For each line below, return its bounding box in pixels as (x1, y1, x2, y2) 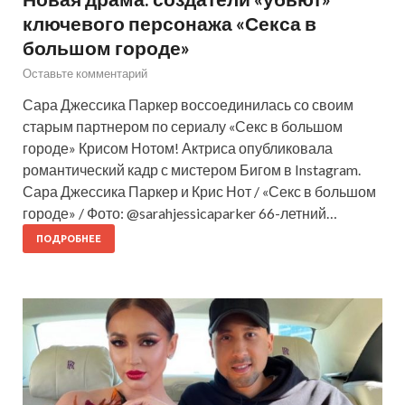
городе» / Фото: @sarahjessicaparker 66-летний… (23, 204, 337, 222)
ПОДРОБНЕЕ (36, 233, 101, 245)
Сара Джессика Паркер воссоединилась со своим (23, 96, 353, 114)
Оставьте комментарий (23, 66, 147, 81)
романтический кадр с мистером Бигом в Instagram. (23, 161, 361, 179)
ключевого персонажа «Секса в (23, 12, 316, 35)
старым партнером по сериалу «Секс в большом (23, 118, 343, 136)
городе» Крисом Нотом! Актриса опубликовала (23, 139, 333, 157)
